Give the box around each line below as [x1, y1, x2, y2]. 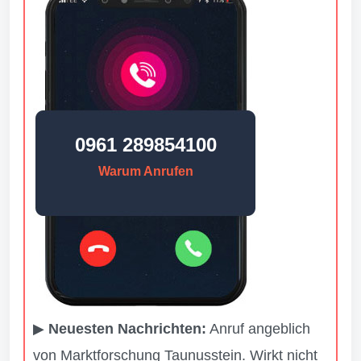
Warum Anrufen [98, 164, 193, 178]
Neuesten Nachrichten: [48, 321, 206, 337]
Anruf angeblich [206, 321, 310, 337]
